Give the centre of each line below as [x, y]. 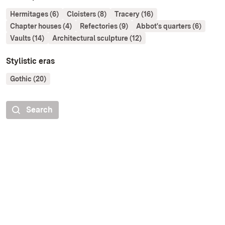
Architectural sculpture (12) [97, 38]
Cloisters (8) [87, 14]
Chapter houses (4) [41, 26]
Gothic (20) [28, 79]
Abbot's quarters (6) [169, 26]
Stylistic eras [30, 61]
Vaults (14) [27, 38]
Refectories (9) [104, 26]
